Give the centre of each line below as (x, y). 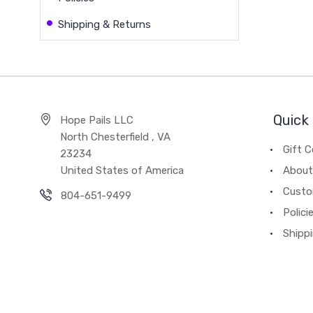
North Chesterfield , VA (116, 137)
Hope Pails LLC (97, 120)
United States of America (122, 170)
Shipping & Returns (104, 24)
